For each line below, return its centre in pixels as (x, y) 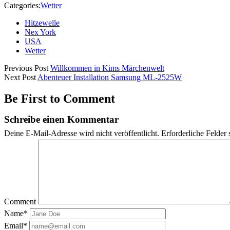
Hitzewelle (42, 23)
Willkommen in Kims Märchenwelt (107, 68)
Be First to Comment (60, 98)
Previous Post (26, 68)
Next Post (20, 77)
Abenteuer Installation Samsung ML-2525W (110, 77)
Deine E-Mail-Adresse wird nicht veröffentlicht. (82, 133)
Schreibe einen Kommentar (61, 119)
